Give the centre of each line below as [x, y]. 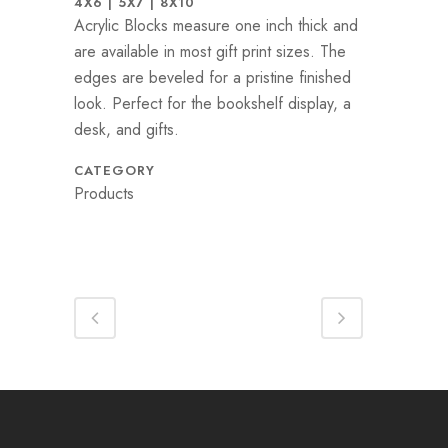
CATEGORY [114, 171]
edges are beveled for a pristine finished [212, 78]
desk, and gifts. [126, 130]
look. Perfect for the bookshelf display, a [212, 104]
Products [104, 194]
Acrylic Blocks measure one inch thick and [216, 26]
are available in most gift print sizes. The [210, 52]
